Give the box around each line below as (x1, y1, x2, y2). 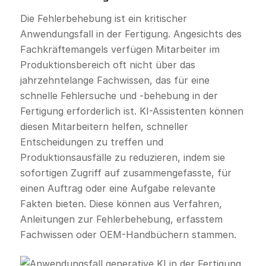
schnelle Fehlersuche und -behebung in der (20, 89, 218, 102)
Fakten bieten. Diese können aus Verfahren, (20, 197, 222, 210)
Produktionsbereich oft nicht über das (20, 58, 195, 71)
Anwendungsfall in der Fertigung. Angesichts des (20, 27, 242, 40)
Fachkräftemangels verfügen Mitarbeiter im (20, 43, 220, 55)
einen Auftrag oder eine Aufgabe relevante (20, 182, 216, 194)
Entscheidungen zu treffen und (20, 135, 163, 148)
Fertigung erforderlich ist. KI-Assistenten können (20, 104, 243, 117)
